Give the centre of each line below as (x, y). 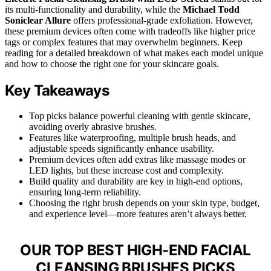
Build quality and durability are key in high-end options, (136, 181)
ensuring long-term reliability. (85, 192)
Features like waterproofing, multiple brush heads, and (132, 138)
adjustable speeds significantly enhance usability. (122, 149)
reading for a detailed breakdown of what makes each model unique (134, 53)
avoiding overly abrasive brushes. (93, 127)
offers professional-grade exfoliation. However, (162, 20)
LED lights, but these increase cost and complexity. (126, 171)
